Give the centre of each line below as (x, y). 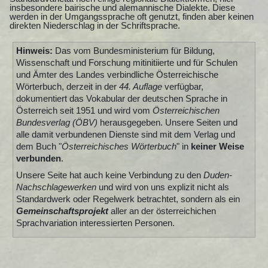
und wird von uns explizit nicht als (162, 187)
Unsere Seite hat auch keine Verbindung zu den (109, 175)
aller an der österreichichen (162, 211)
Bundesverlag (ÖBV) (57, 123)
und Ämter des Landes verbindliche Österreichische (117, 75)
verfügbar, (182, 87)
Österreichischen (186, 111)
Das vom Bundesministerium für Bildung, (133, 51)
